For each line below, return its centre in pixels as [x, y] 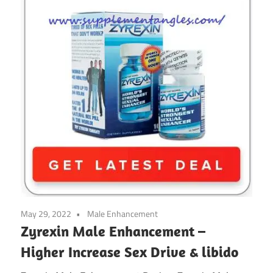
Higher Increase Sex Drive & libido [129, 251]
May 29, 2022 [46, 213]
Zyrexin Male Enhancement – [113, 231]
